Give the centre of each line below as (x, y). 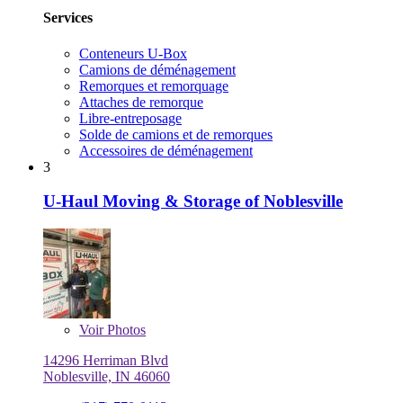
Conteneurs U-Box (133, 53)
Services (68, 18)
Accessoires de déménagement (166, 150)
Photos (125, 330)
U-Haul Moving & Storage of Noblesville (193, 201)
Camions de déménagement (157, 69)
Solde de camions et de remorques (176, 134)
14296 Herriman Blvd (106, 361)
